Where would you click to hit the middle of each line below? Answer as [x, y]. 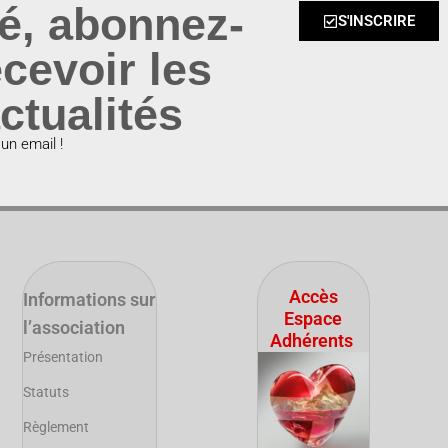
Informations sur [88, 300]
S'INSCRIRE [376, 20]
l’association [73, 328]
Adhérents [311, 341]
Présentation [62, 357]
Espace [313, 319]
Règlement [55, 427]
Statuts [45, 392]
